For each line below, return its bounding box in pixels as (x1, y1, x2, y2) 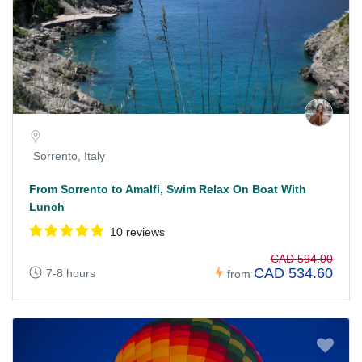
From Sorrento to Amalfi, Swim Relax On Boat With (29, 182, 306, 196)
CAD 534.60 (254, 264, 333, 281)
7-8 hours (46, 266, 95, 280)
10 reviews (110, 225, 165, 238)
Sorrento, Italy (33, 149, 105, 162)
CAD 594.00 (271, 251, 333, 265)
